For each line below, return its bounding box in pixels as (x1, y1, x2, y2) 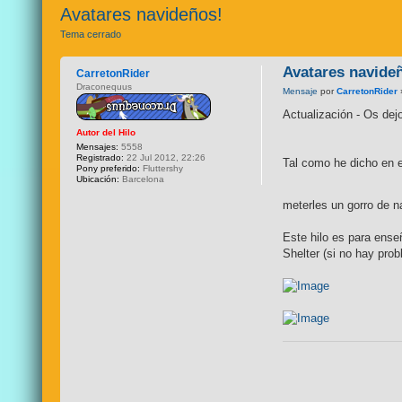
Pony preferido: (76, 163, 141, 173)
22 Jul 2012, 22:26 (124, 153, 206, 162)
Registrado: (76, 153, 125, 162)
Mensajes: (76, 142, 119, 152)
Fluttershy (140, 163, 184, 173)
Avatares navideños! (60, 4, 223, 24)
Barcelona (119, 174, 165, 184)
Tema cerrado (60, 29, 122, 39)
